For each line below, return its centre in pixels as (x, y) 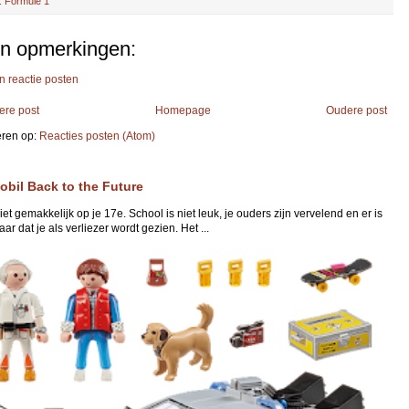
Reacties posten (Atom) (97, 136)
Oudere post (357, 111)
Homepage (183, 111)
